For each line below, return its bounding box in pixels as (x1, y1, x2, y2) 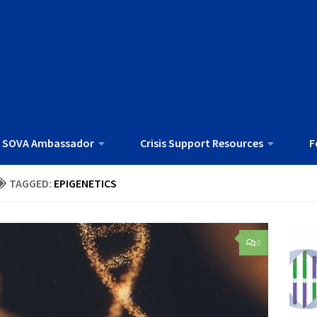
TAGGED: (9, 176, 54, 191)
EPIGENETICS (54, 176, 117, 191)
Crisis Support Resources (140, 136, 263, 151)
